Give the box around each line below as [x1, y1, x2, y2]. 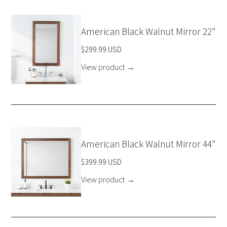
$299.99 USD [81, 44, 122, 55]
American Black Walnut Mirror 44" [81, 137, 216, 150]
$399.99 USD [81, 156, 122, 167]
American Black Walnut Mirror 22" [81, 24, 216, 38]
